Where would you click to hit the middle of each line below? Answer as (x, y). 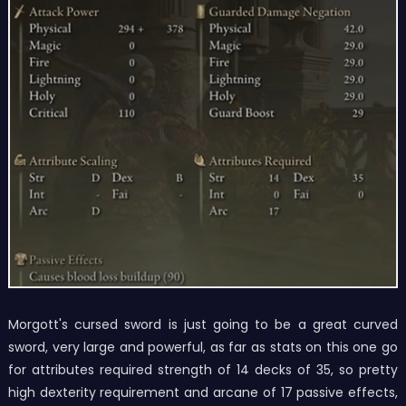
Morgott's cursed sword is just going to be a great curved (203, 325)
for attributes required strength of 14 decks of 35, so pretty (203, 370)
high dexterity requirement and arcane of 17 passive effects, (203, 393)
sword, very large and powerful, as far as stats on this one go (203, 348)
